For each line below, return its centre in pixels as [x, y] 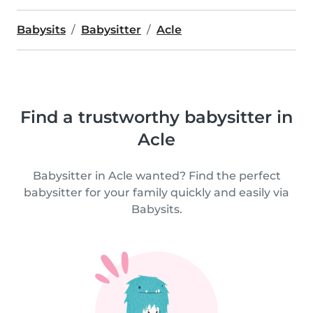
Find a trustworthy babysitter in [156, 117]
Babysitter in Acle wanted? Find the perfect [156, 176]
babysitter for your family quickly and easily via [156, 192]
